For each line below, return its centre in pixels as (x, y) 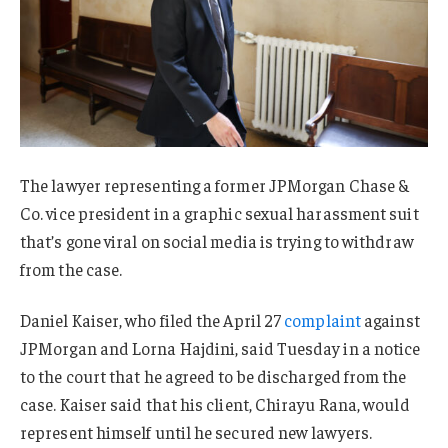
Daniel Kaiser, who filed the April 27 (152, 320)
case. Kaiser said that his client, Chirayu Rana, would (215, 404)
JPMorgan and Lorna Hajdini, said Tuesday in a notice (220, 348)
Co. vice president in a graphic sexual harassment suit (219, 212)
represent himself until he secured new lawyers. (196, 432)
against (390, 320)
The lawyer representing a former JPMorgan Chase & (215, 184)
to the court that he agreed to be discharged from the (213, 376)
